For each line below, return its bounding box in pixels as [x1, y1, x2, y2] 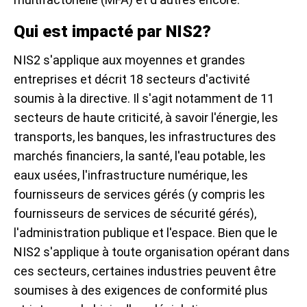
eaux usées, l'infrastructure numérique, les [14, 168, 248, 183]
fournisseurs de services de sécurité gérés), [14, 206, 256, 221]
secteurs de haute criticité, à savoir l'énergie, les [14, 110, 278, 125]
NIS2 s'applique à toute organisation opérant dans [14, 245, 290, 260]
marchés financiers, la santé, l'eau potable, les [14, 149, 266, 164]
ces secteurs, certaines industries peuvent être [14, 264, 276, 279]
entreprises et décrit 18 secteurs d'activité [14, 72, 250, 87]
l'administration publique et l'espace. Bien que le [14, 225, 278, 241]
